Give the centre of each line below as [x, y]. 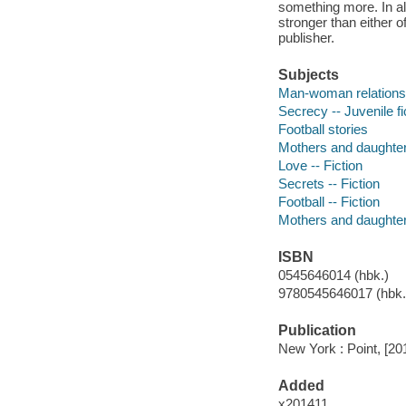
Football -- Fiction [329, 202]
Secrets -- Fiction [329, 184]
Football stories [323, 129]
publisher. [306, 38]
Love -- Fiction [320, 165]
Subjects [308, 75]
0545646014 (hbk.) [333, 275]
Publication [317, 331]
